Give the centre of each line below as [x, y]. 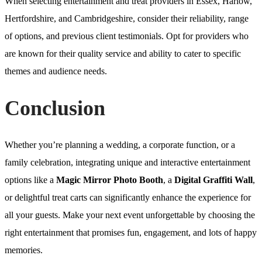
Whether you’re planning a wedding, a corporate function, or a [120, 145]
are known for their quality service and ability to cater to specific [123, 54]
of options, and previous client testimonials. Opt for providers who [127, 36]
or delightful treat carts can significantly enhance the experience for [128, 198]
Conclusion [55, 108]
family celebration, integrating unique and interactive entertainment [127, 163]
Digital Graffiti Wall [213, 180]
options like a [30, 180]
